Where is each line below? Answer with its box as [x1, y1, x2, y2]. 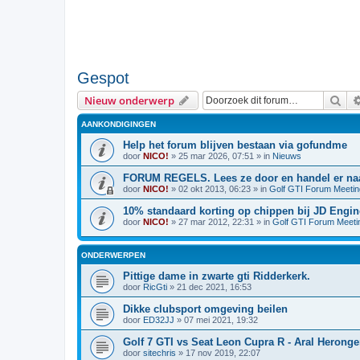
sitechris [143, 347, 176, 358]
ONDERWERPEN [81, 250, 145, 260]
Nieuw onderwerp [84, 93, 174, 108]
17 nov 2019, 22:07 [186, 347, 260, 358]
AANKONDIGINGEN [81, 120, 156, 129]
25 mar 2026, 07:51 [178, 151, 254, 161]
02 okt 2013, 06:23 [178, 184, 251, 194]
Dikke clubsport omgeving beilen [123, 302, 288, 315]
